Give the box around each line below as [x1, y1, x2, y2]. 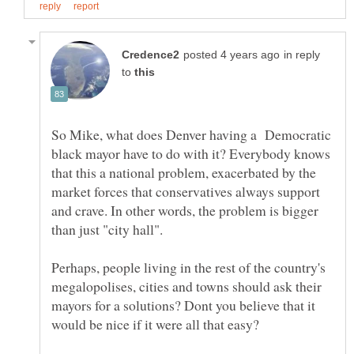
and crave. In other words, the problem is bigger [51, 200, 318, 220]
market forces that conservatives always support [51, 181, 320, 201]
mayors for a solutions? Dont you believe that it [51, 295, 315, 314]
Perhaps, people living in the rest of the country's [51, 257, 326, 277]
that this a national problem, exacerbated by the [51, 162, 316, 182]
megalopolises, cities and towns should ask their [51, 276, 322, 296]
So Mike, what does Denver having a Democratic [51, 124, 331, 144]
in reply [284, 48, 320, 61]
